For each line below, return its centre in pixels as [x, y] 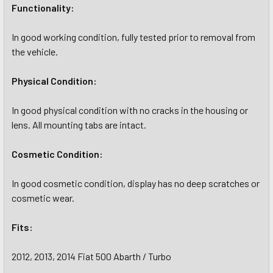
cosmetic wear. [43, 198]
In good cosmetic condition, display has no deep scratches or [136, 183]
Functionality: [43, 8]
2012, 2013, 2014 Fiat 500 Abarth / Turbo [91, 256]
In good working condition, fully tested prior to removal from [133, 37]
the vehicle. [35, 51]
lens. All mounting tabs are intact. [79, 125]
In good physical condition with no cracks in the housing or [130, 110]
